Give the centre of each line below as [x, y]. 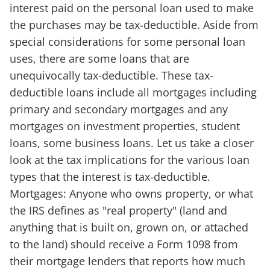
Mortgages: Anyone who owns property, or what [131, 194]
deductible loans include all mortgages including [133, 93]
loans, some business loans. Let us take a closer [132, 143]
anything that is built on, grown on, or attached [129, 228]
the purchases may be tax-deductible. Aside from [134, 25]
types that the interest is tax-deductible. [110, 177]
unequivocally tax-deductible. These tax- [111, 76]
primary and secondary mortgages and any [119, 109]
